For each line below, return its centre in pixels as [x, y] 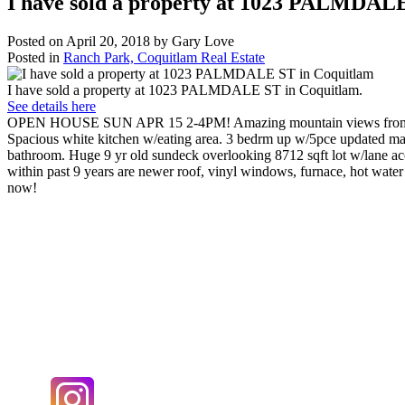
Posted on [37, 41]
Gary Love [203, 41]
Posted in [33, 57]
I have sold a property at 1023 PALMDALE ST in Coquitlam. [185, 89]
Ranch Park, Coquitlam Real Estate [164, 57]
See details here [52, 106]
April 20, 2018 [108, 41]
